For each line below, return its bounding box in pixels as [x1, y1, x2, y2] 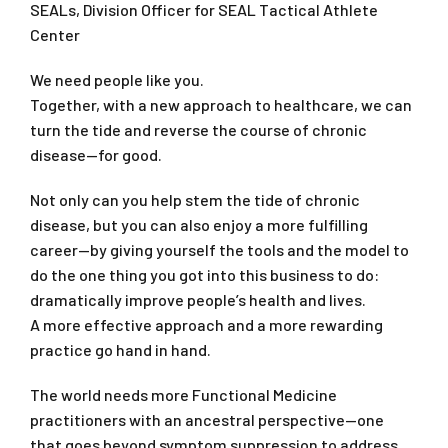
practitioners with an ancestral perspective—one [30, 409, 384, 429]
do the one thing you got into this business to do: [30, 264, 379, 284]
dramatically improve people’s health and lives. [30, 289, 366, 309]
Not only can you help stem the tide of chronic [30, 189, 360, 209]
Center [30, 24, 80, 44]
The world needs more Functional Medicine [30, 384, 337, 404]
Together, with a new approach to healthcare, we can [30, 94, 412, 114]
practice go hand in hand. [30, 339, 211, 359]
